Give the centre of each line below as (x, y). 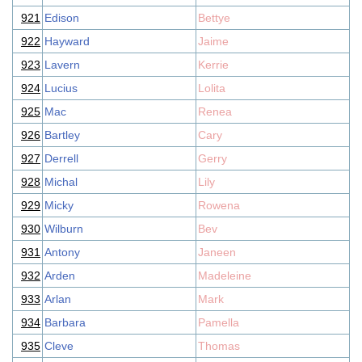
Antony (62, 252)
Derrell (61, 158)
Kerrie (213, 65)
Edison (62, 18)
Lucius (61, 88)
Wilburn (64, 229)
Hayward (67, 41)
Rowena (219, 205)
